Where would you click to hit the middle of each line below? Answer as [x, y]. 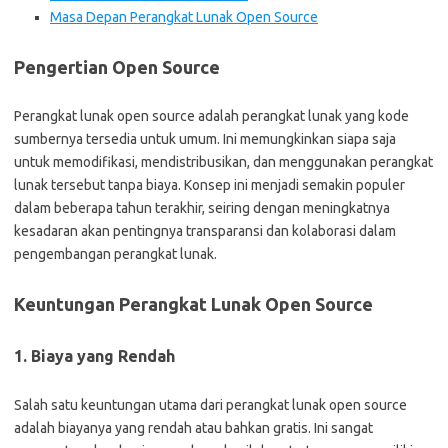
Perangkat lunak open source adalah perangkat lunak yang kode [211, 116]
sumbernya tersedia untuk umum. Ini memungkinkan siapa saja [205, 139]
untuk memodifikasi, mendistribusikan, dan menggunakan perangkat [223, 162]
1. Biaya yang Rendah [94, 356]
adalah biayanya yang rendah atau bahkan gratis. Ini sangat [193, 428]
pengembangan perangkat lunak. [115, 254]
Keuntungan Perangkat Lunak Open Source [193, 304]
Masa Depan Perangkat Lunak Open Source [184, 17]
